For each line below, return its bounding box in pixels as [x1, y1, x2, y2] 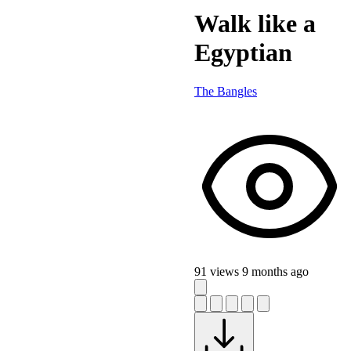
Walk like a [194, 9, 316, 38]
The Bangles [194, 84, 257, 98]
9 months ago [242, 264, 309, 278]
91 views [194, 264, 242, 278]
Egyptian [194, 38, 292, 67]
